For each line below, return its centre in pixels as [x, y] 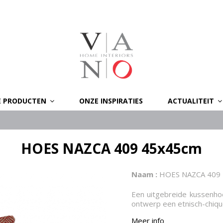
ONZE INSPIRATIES [111, 101]
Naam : [144, 174]
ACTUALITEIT [192, 101]
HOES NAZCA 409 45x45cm [111, 148]
